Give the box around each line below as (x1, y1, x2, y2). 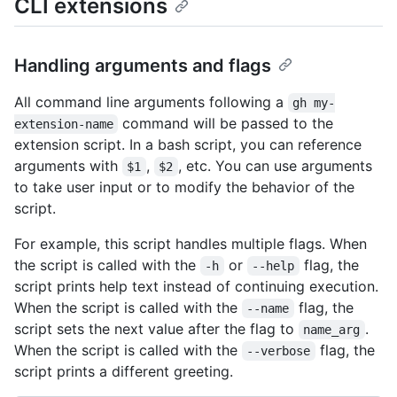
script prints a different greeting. (14, 362, 233, 381)
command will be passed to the (118, 114, 339, 133)
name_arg (303, 323, 361, 338)
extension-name (14, 117, 113, 132)
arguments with (14, 157, 122, 175)
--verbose (246, 344, 311, 359)
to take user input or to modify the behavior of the (14, 178, 354, 197)
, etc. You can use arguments (177, 157, 377, 175)
